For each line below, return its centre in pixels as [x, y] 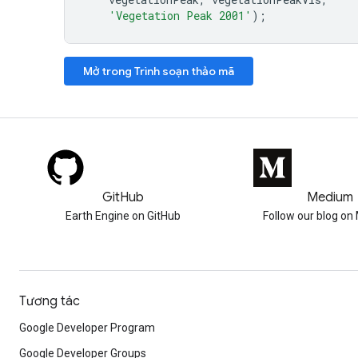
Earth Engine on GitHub [123, 216]
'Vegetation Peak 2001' [180, 15]
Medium [330, 197]
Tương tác [50, 301]
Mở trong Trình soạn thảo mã [159, 71]
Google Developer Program [87, 328]
